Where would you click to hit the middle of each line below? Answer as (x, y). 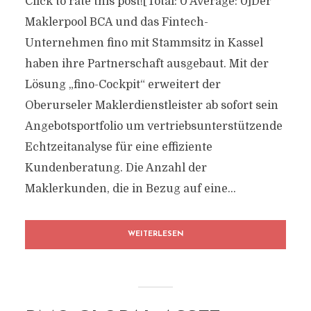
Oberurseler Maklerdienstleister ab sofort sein (151, 106)
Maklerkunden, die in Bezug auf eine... (130, 189)
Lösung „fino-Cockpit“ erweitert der (123, 85)
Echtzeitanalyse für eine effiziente (118, 147)
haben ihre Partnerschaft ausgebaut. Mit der (146, 64)
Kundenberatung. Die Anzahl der (116, 168)
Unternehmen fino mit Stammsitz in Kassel (144, 43)
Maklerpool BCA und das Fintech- (116, 22)
